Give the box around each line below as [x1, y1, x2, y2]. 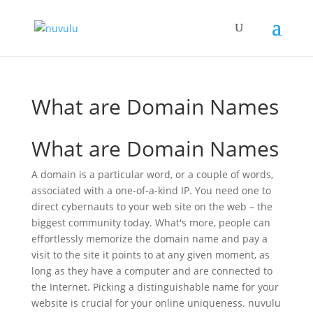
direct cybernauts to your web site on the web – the [31, 200, 272, 213]
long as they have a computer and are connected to [31, 264, 272, 277]
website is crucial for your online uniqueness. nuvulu [31, 296, 281, 310]
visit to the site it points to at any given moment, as [31, 248, 270, 261]
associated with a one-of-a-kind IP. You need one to [31, 184, 271, 197]
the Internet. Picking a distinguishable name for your [31, 280, 279, 293]
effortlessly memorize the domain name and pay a [31, 232, 268, 245]
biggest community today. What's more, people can [31, 216, 270, 229]
